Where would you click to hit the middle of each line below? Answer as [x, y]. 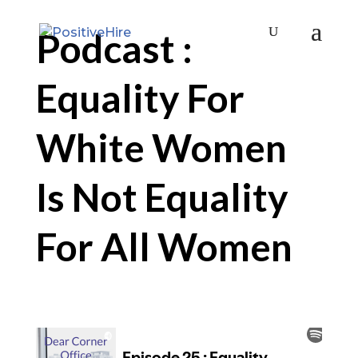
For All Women [164, 247]
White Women [161, 147]
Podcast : [114, 48]
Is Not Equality [162, 197]
